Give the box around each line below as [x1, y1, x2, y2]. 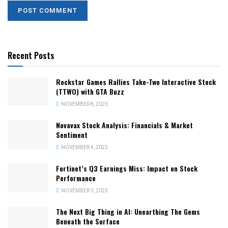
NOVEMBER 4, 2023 [60, 144, 108, 152]
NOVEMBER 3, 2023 [60, 187, 108, 195]
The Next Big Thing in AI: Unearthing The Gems [56, 206, 200, 217]
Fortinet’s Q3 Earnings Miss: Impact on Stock [56, 163, 197, 174]
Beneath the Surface [56, 216, 120, 227]
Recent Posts [8, 49, 54, 62]
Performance [56, 173, 96, 184]
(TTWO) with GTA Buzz [56, 86, 124, 97]
